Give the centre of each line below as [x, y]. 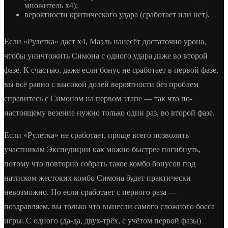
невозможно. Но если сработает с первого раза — [90, 192]
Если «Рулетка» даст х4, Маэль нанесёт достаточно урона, [105, 41]
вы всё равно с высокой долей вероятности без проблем [101, 84]
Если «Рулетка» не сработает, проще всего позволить [96, 135]
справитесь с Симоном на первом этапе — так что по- [98, 98]
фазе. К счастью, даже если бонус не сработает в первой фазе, [111, 70]
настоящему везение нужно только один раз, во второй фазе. [109, 112]
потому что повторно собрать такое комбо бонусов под [100, 163]
